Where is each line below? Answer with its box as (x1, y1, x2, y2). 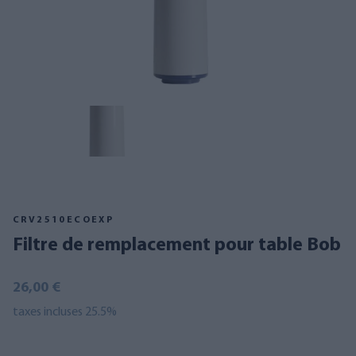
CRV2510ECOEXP (13, 215, 114, 225)
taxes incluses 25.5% (13, 306, 117, 319)
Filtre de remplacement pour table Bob (23, 236, 341, 255)
